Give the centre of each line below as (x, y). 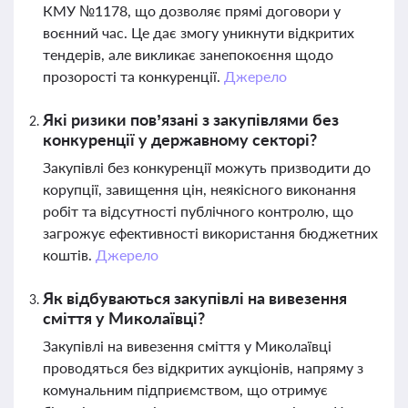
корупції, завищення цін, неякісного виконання (199, 189)
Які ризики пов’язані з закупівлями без (191, 119)
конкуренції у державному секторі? (180, 139)
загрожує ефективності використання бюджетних (210, 233)
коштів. (69, 255)
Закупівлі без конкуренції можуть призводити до (207, 167)
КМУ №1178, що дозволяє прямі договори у (192, 10)
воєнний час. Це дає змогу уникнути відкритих (199, 32)
